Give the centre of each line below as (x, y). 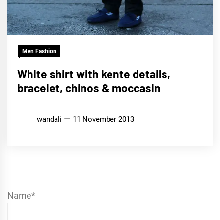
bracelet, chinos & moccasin (89, 88)
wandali (49, 119)
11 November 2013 (103, 119)
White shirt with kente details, (94, 73)
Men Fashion (39, 51)
